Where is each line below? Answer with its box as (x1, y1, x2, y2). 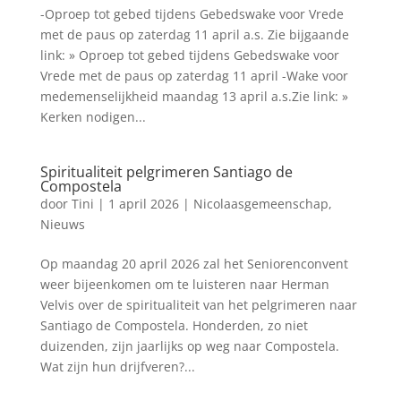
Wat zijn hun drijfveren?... (39, 358, 195, 375)
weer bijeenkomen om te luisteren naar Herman (39, 276, 329, 293)
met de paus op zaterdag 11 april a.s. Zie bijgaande (39, 26, 349, 43)
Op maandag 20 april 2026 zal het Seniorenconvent (39, 255, 348, 272)
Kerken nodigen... (39, 108, 146, 125)
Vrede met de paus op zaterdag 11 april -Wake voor (39, 67, 348, 84)
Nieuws (39, 216, 85, 233)
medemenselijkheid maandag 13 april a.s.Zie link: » (39, 88, 348, 105)
